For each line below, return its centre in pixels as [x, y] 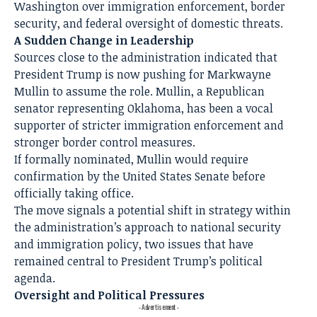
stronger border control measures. [105, 143]
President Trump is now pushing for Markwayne [143, 75]
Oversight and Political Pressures [109, 295]
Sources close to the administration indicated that [146, 58]
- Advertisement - [158, 307]
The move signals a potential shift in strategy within [152, 211]
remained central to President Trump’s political [138, 261]
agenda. [35, 278]
